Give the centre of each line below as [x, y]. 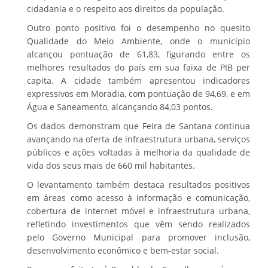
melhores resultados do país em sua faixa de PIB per [138, 67]
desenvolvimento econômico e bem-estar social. [123, 250]
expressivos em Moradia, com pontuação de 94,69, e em [138, 93]
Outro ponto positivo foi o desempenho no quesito [138, 28]
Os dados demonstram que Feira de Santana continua [138, 126]
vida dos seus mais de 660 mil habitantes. [111, 165]
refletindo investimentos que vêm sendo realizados [138, 224]
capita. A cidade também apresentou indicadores [138, 80]
